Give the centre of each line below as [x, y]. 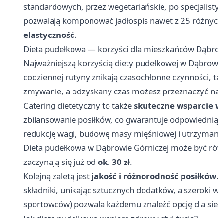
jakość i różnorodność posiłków [154, 176]
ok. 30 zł [114, 162]
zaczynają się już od [61, 162]
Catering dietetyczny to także [79, 105]
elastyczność [49, 35]
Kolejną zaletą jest [57, 176]
